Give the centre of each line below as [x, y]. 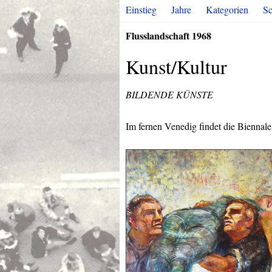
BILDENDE [150, 94]
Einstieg [141, 9]
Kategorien [227, 9]
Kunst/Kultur [176, 66]
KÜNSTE [193, 94]
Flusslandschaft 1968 [168, 36]
